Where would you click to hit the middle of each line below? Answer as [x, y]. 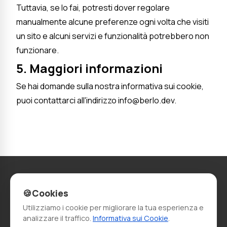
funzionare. [37, 50]
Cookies [50, 193]
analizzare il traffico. [58, 218]
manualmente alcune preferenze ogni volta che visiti [112, 22]
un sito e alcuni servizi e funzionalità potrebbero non [113, 36]
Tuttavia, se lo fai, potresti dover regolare [93, 7]
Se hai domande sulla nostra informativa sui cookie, [110, 86]
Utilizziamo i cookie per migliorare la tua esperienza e [113, 207]
